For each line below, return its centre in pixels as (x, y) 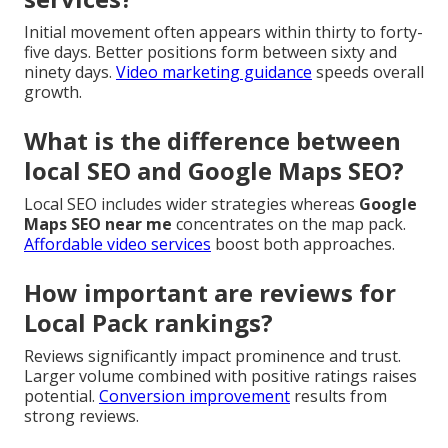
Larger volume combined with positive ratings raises (220, 376)
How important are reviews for (210, 293)
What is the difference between (212, 141)
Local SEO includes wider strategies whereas (191, 204)
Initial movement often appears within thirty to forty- (223, 32)
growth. (53, 92)
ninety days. (70, 72)
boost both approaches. (303, 244)
